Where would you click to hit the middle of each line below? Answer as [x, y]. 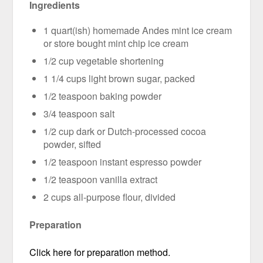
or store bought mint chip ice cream [116, 43]
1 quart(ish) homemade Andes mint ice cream [138, 30]
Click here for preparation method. [100, 252]
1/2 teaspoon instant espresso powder [123, 161]
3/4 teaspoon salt [79, 113]
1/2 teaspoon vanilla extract [101, 179]
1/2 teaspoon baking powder [103, 96]
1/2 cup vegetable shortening [104, 60]
